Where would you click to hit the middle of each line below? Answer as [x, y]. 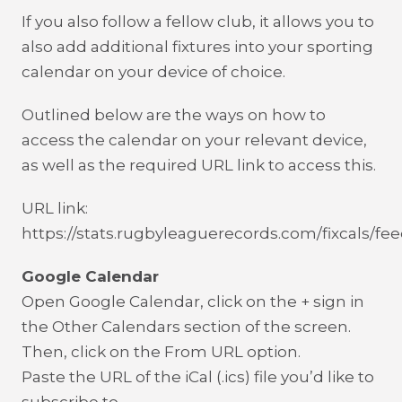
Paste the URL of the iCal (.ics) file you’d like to [198, 377]
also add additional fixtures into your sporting [197, 47]
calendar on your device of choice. [153, 72]
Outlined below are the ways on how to [174, 115]
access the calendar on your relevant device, [194, 140]
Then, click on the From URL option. [161, 352]
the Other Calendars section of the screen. [186, 327]
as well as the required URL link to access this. [199, 165]
